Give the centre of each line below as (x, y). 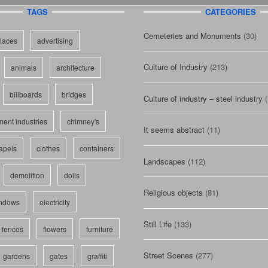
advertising (55, 40)
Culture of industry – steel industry (203, 98)
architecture (75, 67)
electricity (54, 202)
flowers (54, 229)
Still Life (157, 224)
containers (96, 148)
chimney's (83, 121)
